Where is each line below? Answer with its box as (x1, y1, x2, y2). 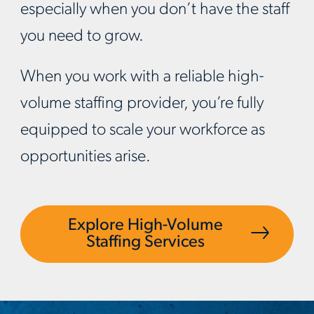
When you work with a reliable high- (20, 68, 264, 86)
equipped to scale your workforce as (20, 121, 265, 139)
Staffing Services (86, 233, 205, 251)
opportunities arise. (20, 148, 151, 165)
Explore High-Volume (67, 217, 223, 234)
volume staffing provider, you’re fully (20, 95, 264, 112)
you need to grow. (20, 27, 144, 45)
